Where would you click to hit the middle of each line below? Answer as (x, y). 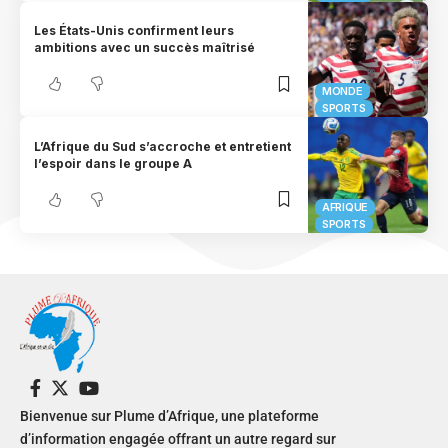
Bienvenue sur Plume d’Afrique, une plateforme (169, 416)
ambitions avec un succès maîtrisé (145, 48)
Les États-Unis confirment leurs (134, 31)
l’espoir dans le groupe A (113, 163)
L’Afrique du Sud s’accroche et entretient (163, 146)
